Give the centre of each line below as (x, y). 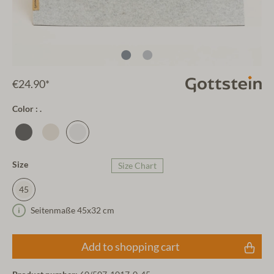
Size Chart (137, 166)
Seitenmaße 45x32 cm (72, 211)
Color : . (27, 109)
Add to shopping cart (130, 247)
